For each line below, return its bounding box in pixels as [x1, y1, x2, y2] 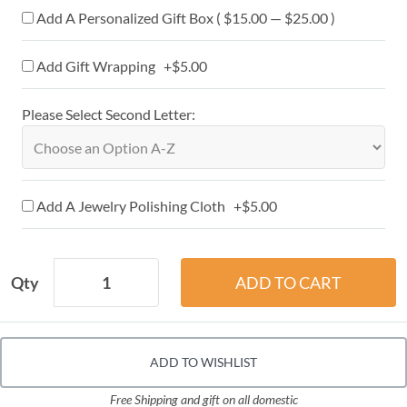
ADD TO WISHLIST [150, 354, 257, 371]
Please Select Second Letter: [22, 105, 195, 124]
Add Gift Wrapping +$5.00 [34, 57, 207, 75]
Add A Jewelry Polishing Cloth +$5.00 [34, 197, 277, 215]
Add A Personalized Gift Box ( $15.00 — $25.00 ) [36, 9, 335, 27]
